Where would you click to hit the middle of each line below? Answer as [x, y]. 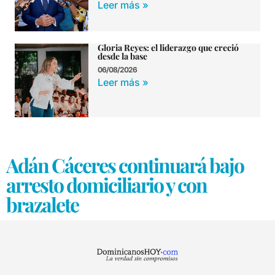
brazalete [42, 204]
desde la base [122, 56]
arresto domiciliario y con [107, 184]
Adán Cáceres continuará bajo [125, 165]
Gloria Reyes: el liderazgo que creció [168, 47]
